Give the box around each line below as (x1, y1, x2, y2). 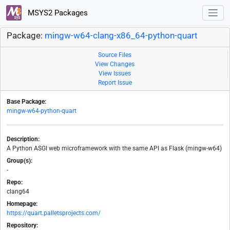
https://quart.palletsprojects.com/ (7, 209, 101, 217)
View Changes (95, 61, 135, 68)
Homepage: (7, 200, 37, 208)
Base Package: (7, 98, 46, 106)
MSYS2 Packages (25, 8, 88, 17)
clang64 (7, 188, 29, 196)
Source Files (98, 51, 131, 59)
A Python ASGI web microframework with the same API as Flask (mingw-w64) (7, 145, 222, 152)
